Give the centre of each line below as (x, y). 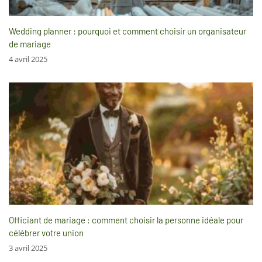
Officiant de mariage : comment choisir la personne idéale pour (126, 220)
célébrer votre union (46, 233)
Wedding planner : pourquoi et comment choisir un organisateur (127, 31)
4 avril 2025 (28, 59)
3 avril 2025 (28, 248)
